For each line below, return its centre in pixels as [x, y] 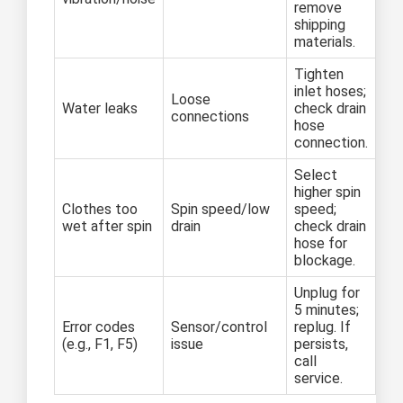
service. [318, 378]
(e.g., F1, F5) [100, 344]
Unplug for [327, 292]
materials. [325, 41]
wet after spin [107, 226]
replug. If [322, 327]
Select [316, 175]
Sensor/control [219, 327]
